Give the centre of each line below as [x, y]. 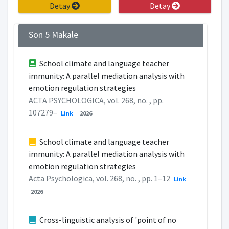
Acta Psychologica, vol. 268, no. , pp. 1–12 [100, 178]
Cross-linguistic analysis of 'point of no [107, 220]
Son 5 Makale [53, 35]
